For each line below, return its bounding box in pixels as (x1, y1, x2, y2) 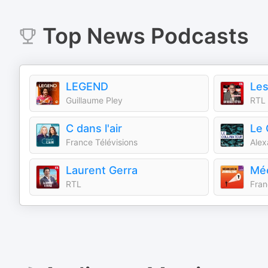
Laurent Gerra (66, 164, 138, 176)
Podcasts (145, 23, 249, 49)
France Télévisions (66, 137, 138, 147)
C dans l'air (66, 122, 122, 135)
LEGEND (66, 80, 108, 93)
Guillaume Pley (66, 95, 123, 105)
